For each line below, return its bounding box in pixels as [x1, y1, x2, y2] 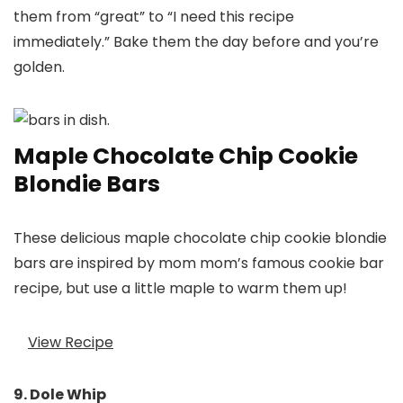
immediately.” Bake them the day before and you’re [13, 31, 379, 53]
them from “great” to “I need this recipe [13, 6, 294, 28]
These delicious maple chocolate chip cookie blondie [13, 228, 387, 249]
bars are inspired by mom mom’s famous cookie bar [13, 253, 384, 274]
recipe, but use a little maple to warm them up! [13, 278, 347, 300]
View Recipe [28, 331, 113, 353]
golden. [13, 57, 65, 78]
